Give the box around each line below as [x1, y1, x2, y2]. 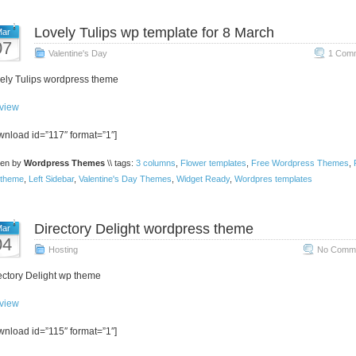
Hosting [48, 245, 78, 254]
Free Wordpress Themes [250, 158, 349, 168]
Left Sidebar [28, 174, 74, 184]
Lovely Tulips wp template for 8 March [33, 25, 274, 41]
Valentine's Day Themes [78, 174, 172, 184]
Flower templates [180, 158, 246, 168]
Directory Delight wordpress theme [33, 221, 253, 237]
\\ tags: [104, 158, 136, 168]
